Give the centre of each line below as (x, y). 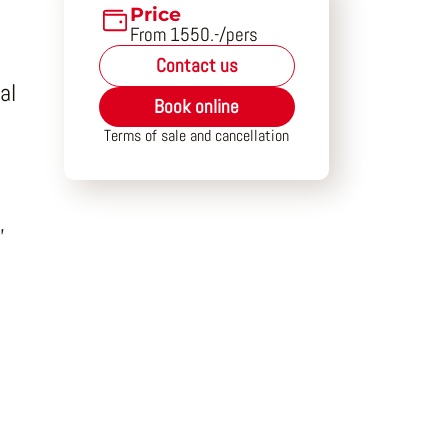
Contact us (196, 66)
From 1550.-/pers (193, 35)
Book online (197, 107)
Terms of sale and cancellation (197, 136)
